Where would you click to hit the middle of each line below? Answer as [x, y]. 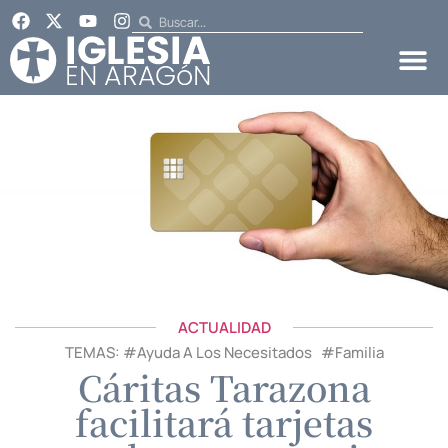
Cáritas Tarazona [224, 386]
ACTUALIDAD [224, 327]
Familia [359, 352]
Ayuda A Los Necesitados [224, 352]
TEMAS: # [100, 352]
